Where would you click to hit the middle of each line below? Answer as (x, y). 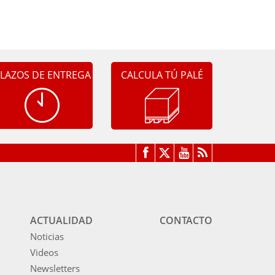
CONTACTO (186, 221)
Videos (45, 253)
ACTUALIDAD (62, 221)
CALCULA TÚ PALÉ (162, 75)
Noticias (47, 237)
